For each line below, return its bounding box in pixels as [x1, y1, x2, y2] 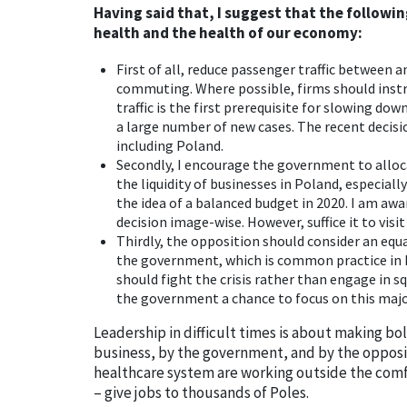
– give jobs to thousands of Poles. [94, 382, 309, 402]
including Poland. [116, 136, 223, 154]
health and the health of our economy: [94, 23, 362, 43]
